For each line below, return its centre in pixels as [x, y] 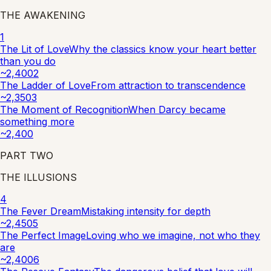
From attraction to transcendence [168, 85]
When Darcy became [177, 109]
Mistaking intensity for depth [146, 211]
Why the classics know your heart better [163, 49]
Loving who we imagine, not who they [173, 235]
